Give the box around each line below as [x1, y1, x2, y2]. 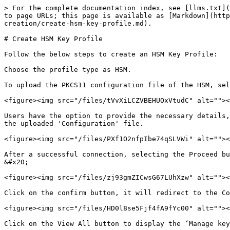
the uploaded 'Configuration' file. [4, 120, 144, 127]
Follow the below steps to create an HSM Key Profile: [4, 50, 218, 58]
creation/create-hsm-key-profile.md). [4, 20, 152, 27]
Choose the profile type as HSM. [4, 66, 131, 73]
